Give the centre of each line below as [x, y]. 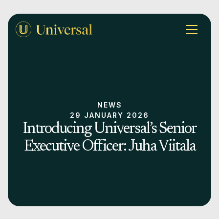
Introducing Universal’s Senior [109, 129]
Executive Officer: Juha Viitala [109, 147]
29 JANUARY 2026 [109, 115]
